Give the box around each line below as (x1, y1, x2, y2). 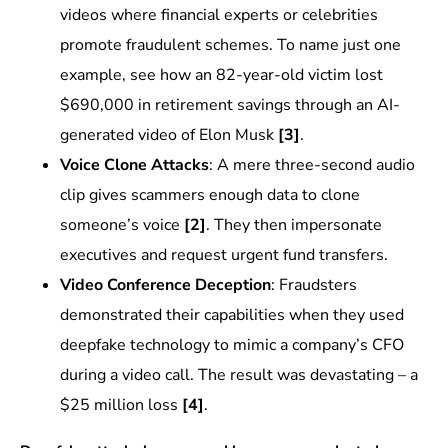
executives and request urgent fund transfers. (59, 244, 388, 267)
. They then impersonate (205, 214, 382, 237)
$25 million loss (59, 394, 182, 417)
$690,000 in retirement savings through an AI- (59, 94, 400, 117)
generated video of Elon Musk (59, 124, 278, 147)
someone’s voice (59, 214, 184, 237)
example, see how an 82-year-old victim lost (59, 64, 383, 87)
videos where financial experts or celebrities (59, 4, 378, 27)
